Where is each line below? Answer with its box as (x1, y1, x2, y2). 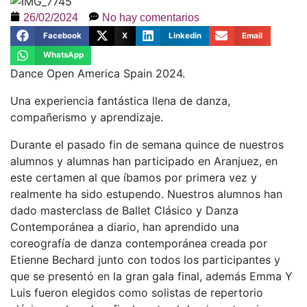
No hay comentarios (102, 11, 199, 23)
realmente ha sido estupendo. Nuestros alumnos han (10, 187, 282, 201)
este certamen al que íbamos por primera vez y (10, 171, 257, 185)
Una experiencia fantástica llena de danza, (10, 94, 230, 108)
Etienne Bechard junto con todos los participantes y (10, 253, 280, 267)
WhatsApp (42, 50, 84, 60)
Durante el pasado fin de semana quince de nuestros (10, 138, 284, 152)
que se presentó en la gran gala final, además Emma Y (10, 269, 293, 284)
